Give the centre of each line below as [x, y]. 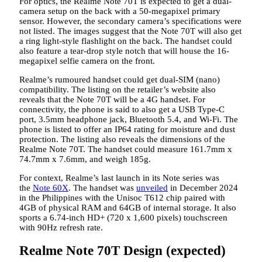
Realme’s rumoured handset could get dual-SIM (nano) [120, 79]
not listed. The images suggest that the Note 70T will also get [130, 31]
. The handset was [102, 187]
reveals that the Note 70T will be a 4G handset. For [112, 99]
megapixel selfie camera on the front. [87, 61]
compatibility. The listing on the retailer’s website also [118, 89]
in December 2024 [203, 187]
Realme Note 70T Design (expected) [123, 251]
